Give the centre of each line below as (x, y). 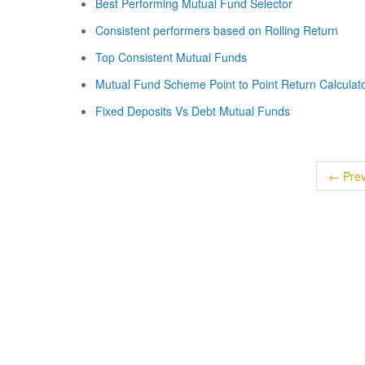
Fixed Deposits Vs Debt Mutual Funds (193, 111)
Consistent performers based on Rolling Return (217, 30)
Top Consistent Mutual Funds (171, 57)
